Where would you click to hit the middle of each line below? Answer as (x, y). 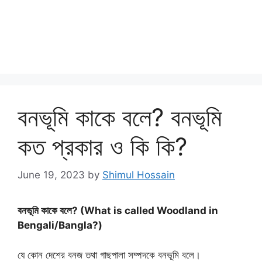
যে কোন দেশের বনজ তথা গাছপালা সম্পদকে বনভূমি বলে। (109, 255)
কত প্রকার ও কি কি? (102, 146)
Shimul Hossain (139, 175)
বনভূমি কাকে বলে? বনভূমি (120, 117)
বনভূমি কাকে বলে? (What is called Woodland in (118, 211)
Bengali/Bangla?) (60, 225)
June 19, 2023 (51, 175)
